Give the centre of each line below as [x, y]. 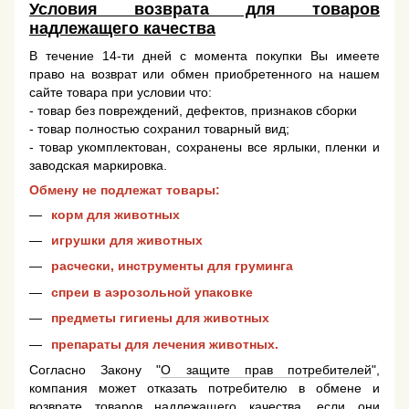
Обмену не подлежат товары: [125, 189]
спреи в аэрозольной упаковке [152, 292]
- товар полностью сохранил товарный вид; [161, 128]
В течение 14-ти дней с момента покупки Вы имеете [204, 55]
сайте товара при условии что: [122, 92]
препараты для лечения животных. [165, 344]
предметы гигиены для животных [160, 318]
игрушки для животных [127, 240]
